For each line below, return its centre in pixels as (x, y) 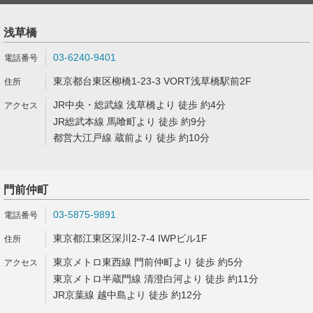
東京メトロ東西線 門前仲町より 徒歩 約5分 (148, 262)
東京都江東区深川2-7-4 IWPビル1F (130, 238)
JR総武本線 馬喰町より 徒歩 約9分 (130, 122)
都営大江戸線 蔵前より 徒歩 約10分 (131, 138)
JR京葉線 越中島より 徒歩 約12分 (128, 295)
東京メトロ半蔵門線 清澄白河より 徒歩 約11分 (156, 279)
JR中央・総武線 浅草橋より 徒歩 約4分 (139, 105)
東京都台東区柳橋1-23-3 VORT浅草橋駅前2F (152, 81)
